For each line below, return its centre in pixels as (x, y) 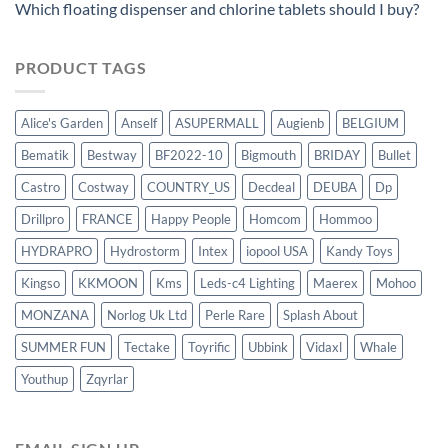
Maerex (335, 283)
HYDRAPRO (56, 251)
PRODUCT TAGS (81, 67)
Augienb (300, 123)
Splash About (320, 315)
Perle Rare (235, 315)
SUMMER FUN (63, 347)
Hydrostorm (145, 251)
